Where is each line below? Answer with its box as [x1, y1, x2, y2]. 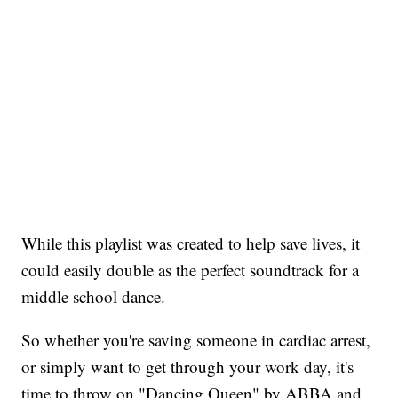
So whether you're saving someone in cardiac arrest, [21, 329, 371, 352]
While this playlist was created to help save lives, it [21, 232, 361, 255]
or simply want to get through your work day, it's [21, 355, 354, 378]
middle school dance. [21, 285, 166, 308]
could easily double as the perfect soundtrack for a [21, 259, 360, 282]
